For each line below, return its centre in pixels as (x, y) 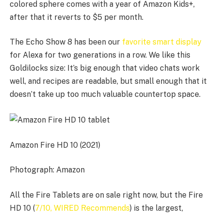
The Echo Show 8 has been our (66, 42)
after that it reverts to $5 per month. (77, 17)
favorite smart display (162, 42)
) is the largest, (156, 208)
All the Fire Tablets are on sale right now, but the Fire (106, 195)
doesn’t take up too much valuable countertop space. (106, 94)
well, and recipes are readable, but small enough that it (108, 81)
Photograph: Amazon (47, 170)
